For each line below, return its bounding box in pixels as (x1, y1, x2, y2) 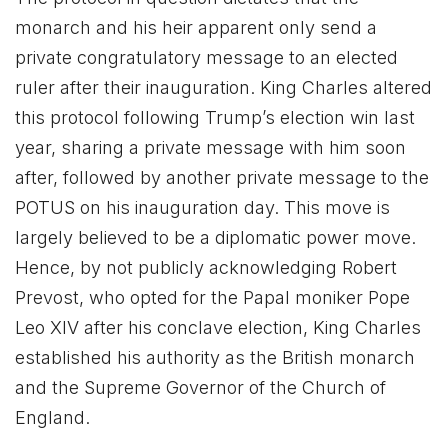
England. (15, 406, 90, 428)
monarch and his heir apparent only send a (15, 16, 377, 38)
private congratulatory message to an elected (15, 46, 398, 68)
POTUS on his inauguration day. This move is (15, 196, 390, 218)
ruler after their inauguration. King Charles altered (15, 76, 432, 98)
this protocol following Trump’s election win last (15, 106, 415, 128)
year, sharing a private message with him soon (15, 136, 406, 158)
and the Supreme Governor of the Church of (15, 376, 386, 398)
